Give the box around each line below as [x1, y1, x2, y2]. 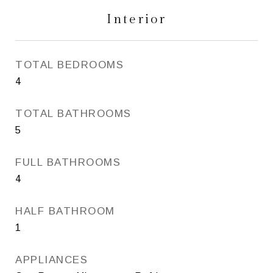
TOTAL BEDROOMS [15, 58, 124, 71]
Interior [107, 11, 166, 27]
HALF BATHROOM [15, 205, 115, 217]
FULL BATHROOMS [15, 156, 121, 168]
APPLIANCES [15, 253, 88, 266]
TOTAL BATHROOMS [15, 107, 132, 119]
